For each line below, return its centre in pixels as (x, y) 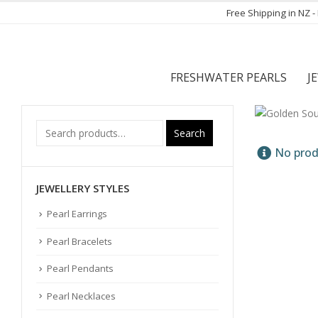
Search (190, 133)
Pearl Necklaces (81, 296)
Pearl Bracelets (79, 241)
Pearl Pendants (80, 269)
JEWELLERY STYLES (83, 188)
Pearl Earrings (77, 214)
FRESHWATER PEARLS (229, 77)
